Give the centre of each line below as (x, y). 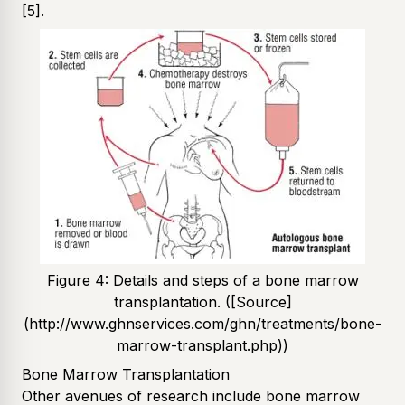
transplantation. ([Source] (202, 301)
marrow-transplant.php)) (202, 345)
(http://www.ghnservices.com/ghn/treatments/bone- (202, 323)
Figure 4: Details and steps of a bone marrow (202, 280)
